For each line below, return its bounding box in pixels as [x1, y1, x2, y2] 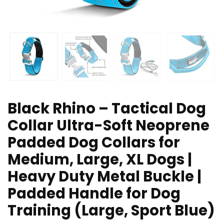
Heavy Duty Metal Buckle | [7, 166, 201, 187]
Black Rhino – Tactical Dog [7, 98, 206, 119]
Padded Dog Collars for [7, 132, 180, 153]
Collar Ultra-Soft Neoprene [7, 115, 209, 136]
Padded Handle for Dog [7, 183, 180, 204]
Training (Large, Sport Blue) [7, 200, 215, 221]
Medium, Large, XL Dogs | [7, 149, 192, 170]
